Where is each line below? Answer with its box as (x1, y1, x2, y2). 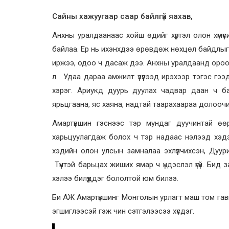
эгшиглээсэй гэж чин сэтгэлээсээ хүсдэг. (52, 206, 194, 216)
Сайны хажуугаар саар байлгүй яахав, (52, 11, 193, 21)
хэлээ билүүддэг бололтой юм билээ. (52, 173, 178, 183)
